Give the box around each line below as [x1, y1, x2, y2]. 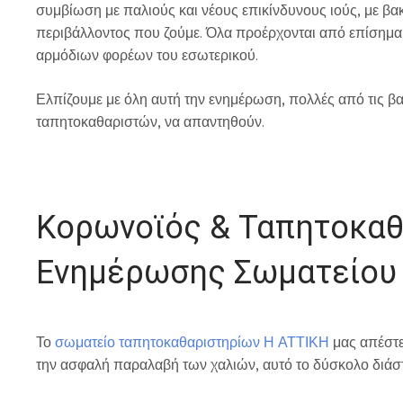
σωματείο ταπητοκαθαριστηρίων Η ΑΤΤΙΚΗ [55, 333, 329, 352]
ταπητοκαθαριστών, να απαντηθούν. [36, 112, 264, 131]
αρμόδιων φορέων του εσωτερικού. [36, 46, 258, 65]
